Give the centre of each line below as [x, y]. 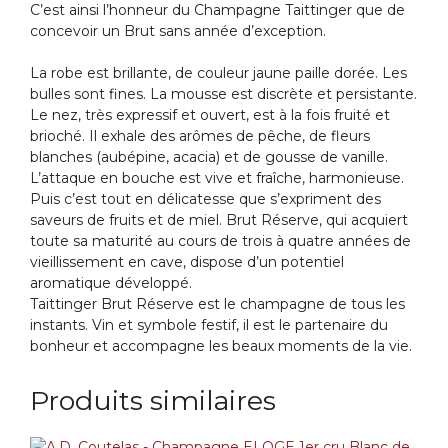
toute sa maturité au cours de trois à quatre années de [220, 241]
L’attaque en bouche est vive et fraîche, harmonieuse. [217, 178]
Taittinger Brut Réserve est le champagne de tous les [217, 304]
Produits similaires [153, 401]
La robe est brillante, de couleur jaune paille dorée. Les [218, 73]
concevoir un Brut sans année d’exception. [178, 31]
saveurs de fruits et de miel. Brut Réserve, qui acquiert [219, 220]
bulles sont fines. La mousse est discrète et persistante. [223, 94]
